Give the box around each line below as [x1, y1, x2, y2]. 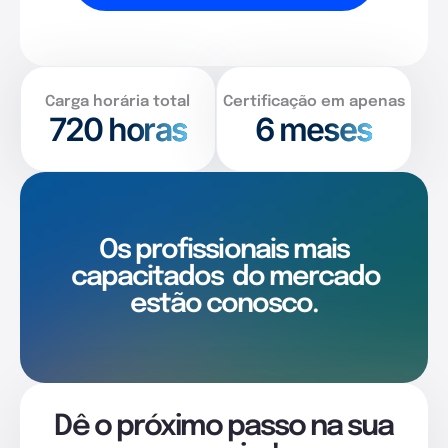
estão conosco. [129, 290, 319, 318]
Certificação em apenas [222, 94, 405, 111]
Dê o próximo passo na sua [54, 411, 394, 442]
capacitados [71, 263, 224, 291]
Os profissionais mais [99, 236, 349, 264]
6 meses [255, 109, 373, 149]
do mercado [226, 263, 381, 291]
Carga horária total [45, 94, 191, 111]
